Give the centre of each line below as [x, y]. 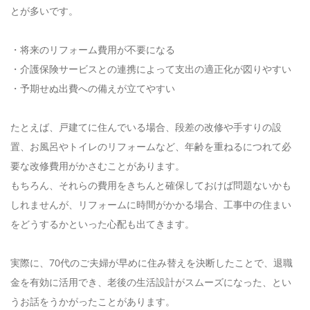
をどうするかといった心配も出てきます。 [102, 224]
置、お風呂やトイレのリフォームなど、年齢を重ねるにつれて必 [151, 146]
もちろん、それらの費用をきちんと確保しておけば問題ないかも [151, 185]
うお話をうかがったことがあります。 [93, 301]
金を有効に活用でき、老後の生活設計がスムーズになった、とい [151, 282]
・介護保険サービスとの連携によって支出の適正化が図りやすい [151, 69]
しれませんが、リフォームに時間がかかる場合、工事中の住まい [151, 204]
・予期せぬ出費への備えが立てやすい [93, 88]
